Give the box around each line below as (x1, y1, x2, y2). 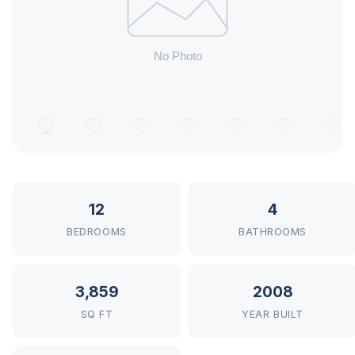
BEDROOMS (67, 226, 127, 238)
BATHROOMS (239, 226, 307, 238)
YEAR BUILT (242, 308, 303, 320)
